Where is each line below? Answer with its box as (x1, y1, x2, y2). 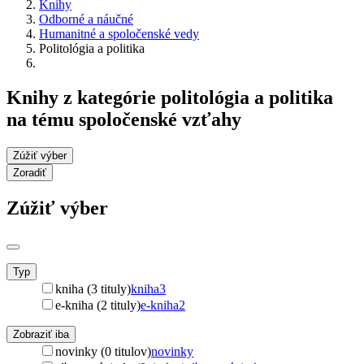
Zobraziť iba (13, 327, 69, 340)
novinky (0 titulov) (55, 344, 151, 358)
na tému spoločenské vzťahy (6, 108, 241, 130)
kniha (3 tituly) (55, 281, 131, 296)
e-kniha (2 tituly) (55, 297, 141, 312)
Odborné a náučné (39, 11, 133, 26)
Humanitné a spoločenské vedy (39, 26, 199, 41)
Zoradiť (13, 166, 46, 179)
